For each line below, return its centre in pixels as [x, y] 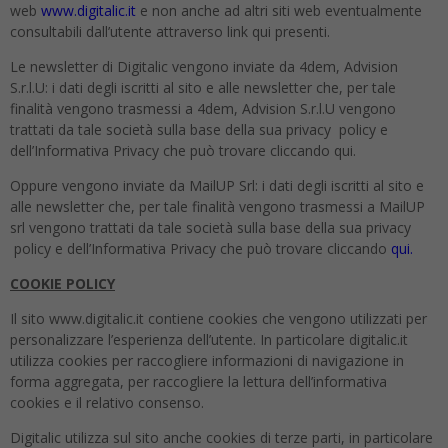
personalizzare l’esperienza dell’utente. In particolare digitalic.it [209, 339]
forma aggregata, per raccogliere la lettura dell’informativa [198, 381]
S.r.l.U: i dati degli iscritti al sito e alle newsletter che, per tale [203, 87]
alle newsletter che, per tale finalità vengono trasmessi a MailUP [217, 206]
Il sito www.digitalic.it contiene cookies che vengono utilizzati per [218, 318]
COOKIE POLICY [62, 283]
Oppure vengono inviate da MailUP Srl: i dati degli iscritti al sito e [217, 185]
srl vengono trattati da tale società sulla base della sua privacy [210, 227]
